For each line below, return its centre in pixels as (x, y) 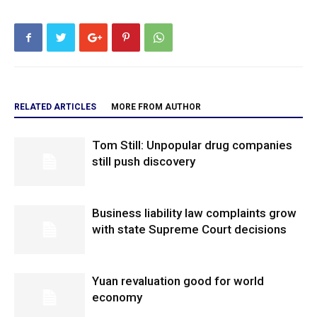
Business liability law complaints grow (194, 213)
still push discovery (144, 161)
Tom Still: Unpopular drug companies (192, 145)
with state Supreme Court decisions (189, 229)
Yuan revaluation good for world (178, 281)
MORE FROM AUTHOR (156, 107)
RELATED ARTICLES (55, 107)
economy (117, 297)
